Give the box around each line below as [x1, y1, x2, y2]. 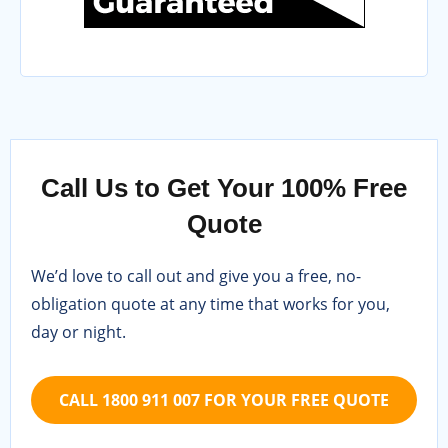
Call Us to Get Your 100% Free [41, 173, 407, 204]
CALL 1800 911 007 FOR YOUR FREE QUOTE [59, 389, 389, 412]
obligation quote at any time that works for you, [31, 293, 390, 316]
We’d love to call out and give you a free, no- [31, 265, 361, 288]
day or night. [31, 321, 126, 344]
